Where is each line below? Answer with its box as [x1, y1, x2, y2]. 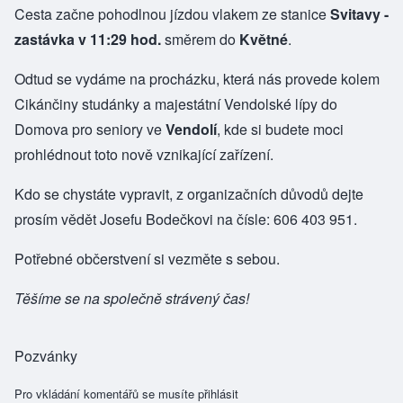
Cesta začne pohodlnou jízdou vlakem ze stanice [14, 3, 327, 24]
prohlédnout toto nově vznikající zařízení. [14, 143, 273, 165]
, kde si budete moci [217, 118, 344, 139]
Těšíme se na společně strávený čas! [14, 287, 253, 309]
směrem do [161, 28, 239, 49]
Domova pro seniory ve [14, 118, 166, 139]
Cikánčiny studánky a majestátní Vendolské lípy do [14, 93, 337, 114]
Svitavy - [327, 3, 389, 24]
